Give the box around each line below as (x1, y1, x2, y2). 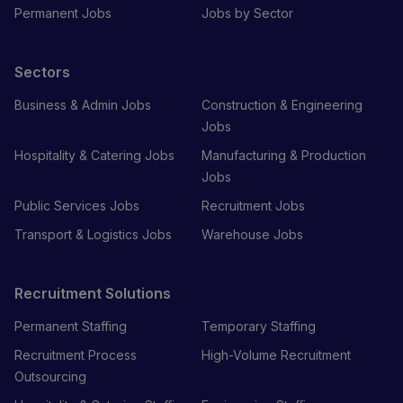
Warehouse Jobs (201, 226, 303, 242)
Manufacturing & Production (201, 147, 366, 163)
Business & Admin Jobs (14, 96, 151, 112)
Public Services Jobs (14, 197, 139, 213)
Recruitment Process (14, 346, 137, 363)
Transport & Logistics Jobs (14, 226, 172, 242)
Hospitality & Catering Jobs (14, 147, 175, 163)
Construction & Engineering (201, 96, 363, 112)
